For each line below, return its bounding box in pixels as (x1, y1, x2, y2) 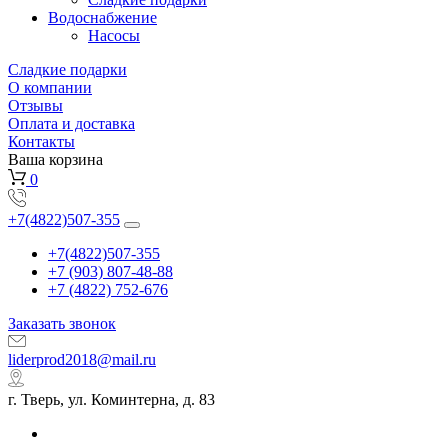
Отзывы (8, 96, 63, 114)
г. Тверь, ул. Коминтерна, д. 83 (8, 390, 215, 408)
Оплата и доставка (8, 114, 135, 132)
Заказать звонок (8, 314, 116, 332)
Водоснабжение (48, 8, 157, 26)
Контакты (8, 132, 75, 150)
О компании (8, 78, 92, 96)
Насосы (88, 26, 140, 44)
